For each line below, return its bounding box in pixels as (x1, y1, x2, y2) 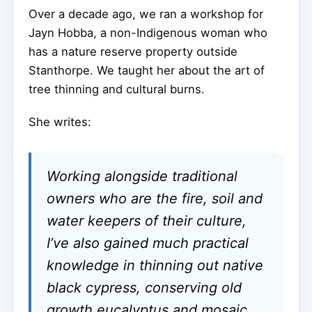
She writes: (29, 114, 91, 129)
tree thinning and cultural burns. (29, 81, 205, 96)
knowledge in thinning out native (47, 256, 263, 274)
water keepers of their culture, (47, 212, 247, 229)
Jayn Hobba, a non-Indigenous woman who (29, 25, 267, 40)
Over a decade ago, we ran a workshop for (29, 6, 263, 21)
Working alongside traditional (47, 167, 237, 185)
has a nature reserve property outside (29, 44, 237, 58)
